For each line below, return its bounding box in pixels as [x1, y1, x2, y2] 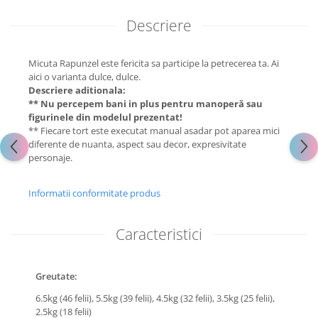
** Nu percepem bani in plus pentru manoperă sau [28, 97, 263, 110]
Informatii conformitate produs [28, 187, 160, 199]
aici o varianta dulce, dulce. [28, 70, 141, 83]
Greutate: [35, 270, 77, 283]
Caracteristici [116, 224, 202, 244]
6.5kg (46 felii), [35, 292, 96, 305]
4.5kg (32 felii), [156, 292, 216, 305]
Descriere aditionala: [28, 84, 126, 97]
